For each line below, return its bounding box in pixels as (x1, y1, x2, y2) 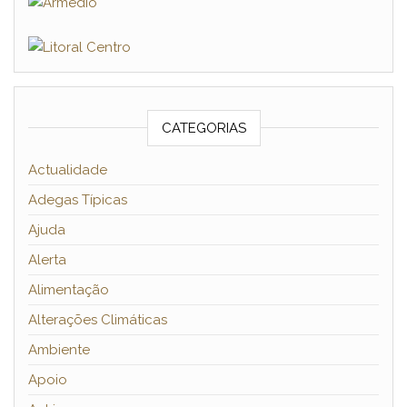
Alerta (28, 252, 66, 269)
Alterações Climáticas (28, 312, 167, 329)
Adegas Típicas (28, 192, 127, 209)
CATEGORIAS (161, 120, 246, 137)
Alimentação (28, 282, 109, 299)
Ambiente (28, 342, 90, 359)
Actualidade (28, 162, 107, 179)
